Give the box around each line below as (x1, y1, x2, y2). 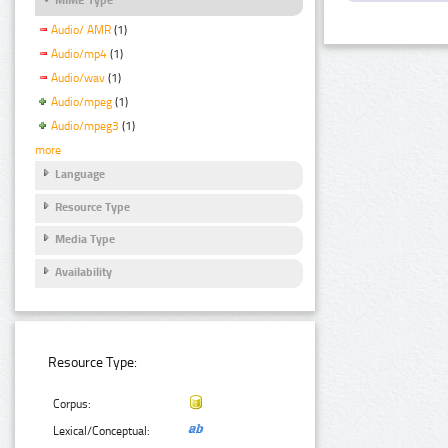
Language (55, 167, 105, 182)
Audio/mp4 (51, 47, 107, 62)
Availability (55, 264, 112, 279)
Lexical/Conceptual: (53, 424, 151, 439)
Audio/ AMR (51, 23, 111, 38)
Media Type (55, 232, 115, 247)
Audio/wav (51, 70, 105, 85)
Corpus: (53, 397, 92, 412)
